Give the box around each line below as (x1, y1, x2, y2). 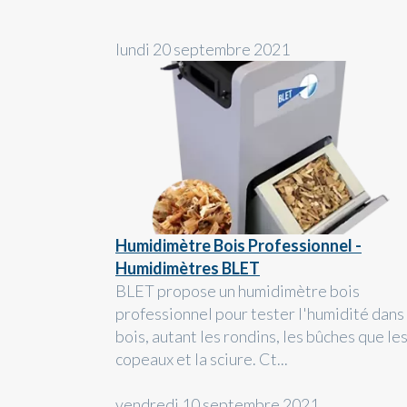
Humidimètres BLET (115, 258, 260, 279)
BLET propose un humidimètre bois (115, 281, 360, 302)
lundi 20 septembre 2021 (115, 38, 290, 59)
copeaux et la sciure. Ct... (115, 349, 288, 370)
